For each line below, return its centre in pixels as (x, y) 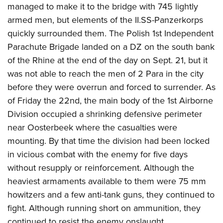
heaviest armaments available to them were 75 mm (107, 181)
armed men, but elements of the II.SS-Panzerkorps (105, 20)
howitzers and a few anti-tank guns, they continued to (111, 194)
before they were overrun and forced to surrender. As (111, 87)
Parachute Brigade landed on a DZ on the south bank (111, 47)
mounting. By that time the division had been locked (109, 141)
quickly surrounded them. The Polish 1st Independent (111, 33)
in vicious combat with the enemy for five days (98, 154)
